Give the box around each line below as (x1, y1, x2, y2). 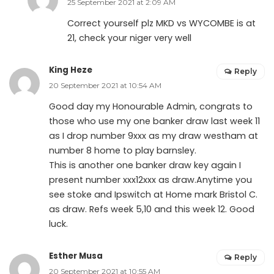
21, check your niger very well (67, 31, 191, 44)
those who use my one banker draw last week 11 (49, 114, 260, 127)
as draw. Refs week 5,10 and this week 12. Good (49, 202, 254, 215)
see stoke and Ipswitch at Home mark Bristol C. (49, 188, 257, 201)
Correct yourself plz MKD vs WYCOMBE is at (67, 17, 256, 29)
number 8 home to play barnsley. (49, 144, 196, 157)
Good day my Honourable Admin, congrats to (49, 100, 253, 113)
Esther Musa (49, 250, 103, 262)
